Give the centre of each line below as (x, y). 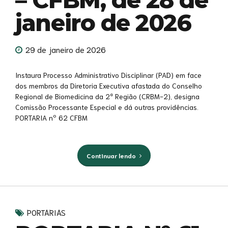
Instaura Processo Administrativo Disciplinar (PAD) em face (108, 75)
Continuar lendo (111, 155)
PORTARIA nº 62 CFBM (51, 118)
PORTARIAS (46, 212)
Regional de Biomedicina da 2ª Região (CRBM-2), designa (107, 96)
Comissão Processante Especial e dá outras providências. (107, 107)
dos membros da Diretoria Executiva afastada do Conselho (109, 86)
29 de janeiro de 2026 (66, 50)
